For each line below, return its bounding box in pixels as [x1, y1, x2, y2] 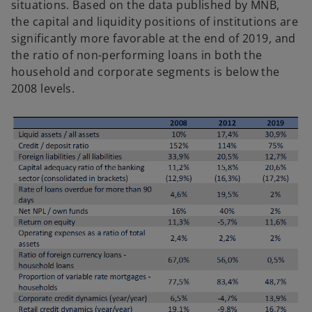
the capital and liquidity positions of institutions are [11, 14, 299, 29]
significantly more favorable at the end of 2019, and [11, 31, 296, 46]
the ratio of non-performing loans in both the [11, 47, 263, 63]
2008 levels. [11, 81, 75, 96]
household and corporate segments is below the [11, 64, 280, 79]
